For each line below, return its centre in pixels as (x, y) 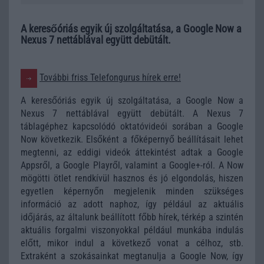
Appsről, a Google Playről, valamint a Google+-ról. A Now (132, 165)
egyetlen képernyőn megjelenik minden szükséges (132, 191)
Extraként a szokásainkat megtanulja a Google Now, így (132, 256)
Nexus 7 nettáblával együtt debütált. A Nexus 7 (132, 113)
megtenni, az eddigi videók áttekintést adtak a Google (132, 152)
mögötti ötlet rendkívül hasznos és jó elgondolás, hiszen (132, 178)
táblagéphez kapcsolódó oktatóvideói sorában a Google (132, 126)
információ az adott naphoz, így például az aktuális (132, 204)
